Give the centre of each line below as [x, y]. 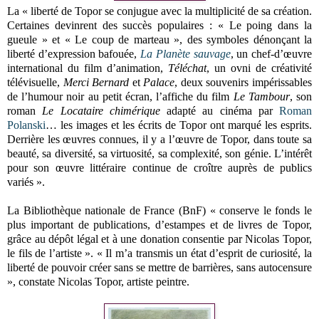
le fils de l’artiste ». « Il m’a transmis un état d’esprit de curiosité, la [159, 253]
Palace [159, 82]
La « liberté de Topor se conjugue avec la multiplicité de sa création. [159, 11]
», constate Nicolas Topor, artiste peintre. [98, 281]
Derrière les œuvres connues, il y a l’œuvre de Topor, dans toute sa [159, 139]
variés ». [26, 182]
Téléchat [187, 68]
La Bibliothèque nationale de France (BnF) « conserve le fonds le [159, 210]
